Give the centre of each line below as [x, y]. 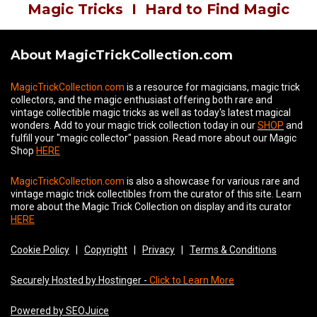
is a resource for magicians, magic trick [212, 87]
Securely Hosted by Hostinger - [80, 281]
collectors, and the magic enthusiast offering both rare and [142, 100]
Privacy [158, 250]
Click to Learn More [192, 281]
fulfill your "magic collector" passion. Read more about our [140, 138]
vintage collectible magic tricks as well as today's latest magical [151, 113]
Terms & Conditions [233, 250]
